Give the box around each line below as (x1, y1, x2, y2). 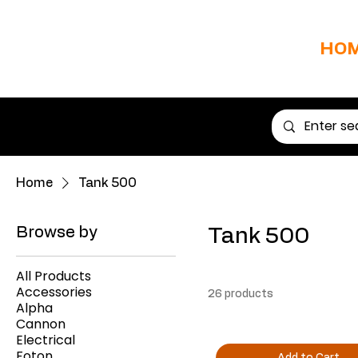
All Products (16, 267, 91, 286)
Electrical (16, 331, 75, 350)
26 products (208, 288, 273, 300)
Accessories (16, 283, 92, 302)
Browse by (16, 225, 97, 241)
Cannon (16, 315, 66, 334)
